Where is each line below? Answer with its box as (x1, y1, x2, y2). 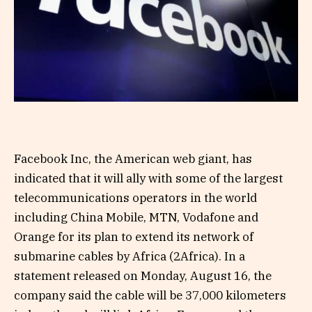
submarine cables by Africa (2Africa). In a (14, 248, 245, 264)
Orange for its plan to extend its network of (14, 228, 253, 244)
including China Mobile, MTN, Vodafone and (14, 209, 258, 225)
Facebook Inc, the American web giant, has (14, 150, 252, 166)
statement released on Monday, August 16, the (14, 267, 272, 283)
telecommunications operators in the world (14, 189, 257, 205)
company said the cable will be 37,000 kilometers (14, 287, 286, 303)
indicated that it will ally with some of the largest (14, 170, 283, 186)
